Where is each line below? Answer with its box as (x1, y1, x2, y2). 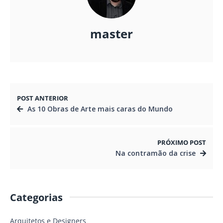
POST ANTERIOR (17, 94, 68, 103)
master (90, 26, 133, 42)
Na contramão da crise (115, 148, 196, 158)
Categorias (10, 190, 63, 204)
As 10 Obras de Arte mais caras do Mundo (27, 104, 173, 113)
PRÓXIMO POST (157, 138, 206, 147)
